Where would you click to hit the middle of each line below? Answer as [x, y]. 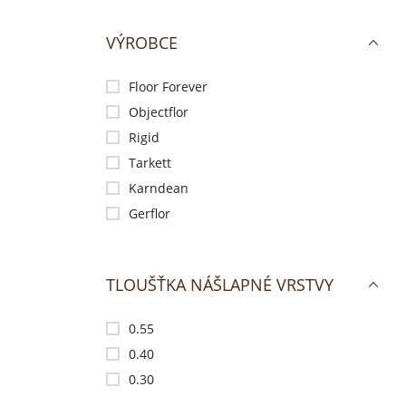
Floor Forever [168, 87]
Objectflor [159, 112]
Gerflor [150, 213]
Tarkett [150, 163]
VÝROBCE [142, 43]
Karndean [159, 188]
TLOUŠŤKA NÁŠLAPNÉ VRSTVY [220, 285]
